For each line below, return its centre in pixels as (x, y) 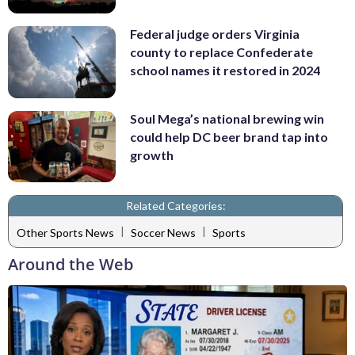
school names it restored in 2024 (225, 71)
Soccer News (163, 232)
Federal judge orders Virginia (215, 34)
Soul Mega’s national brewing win (227, 118)
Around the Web (71, 265)
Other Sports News (65, 232)
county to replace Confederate (221, 52)
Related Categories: (176, 206)
